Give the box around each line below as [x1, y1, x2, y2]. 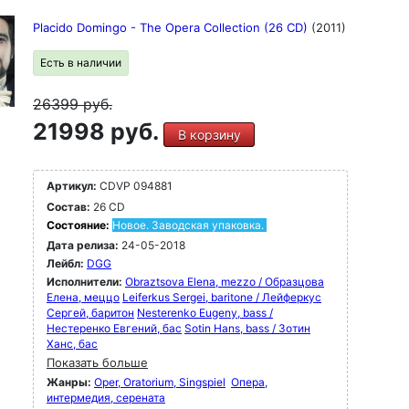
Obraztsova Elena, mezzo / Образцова [125, 275, 324, 288]
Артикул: [47, 179, 97, 193]
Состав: [47, 200, 90, 214]
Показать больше [47, 355, 148, 370]
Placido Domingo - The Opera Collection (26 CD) [33, 20, 311, 35]
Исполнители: [47, 275, 125, 288]
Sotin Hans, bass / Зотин [184, 321, 310, 335]
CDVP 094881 [97, 179, 173, 193]
